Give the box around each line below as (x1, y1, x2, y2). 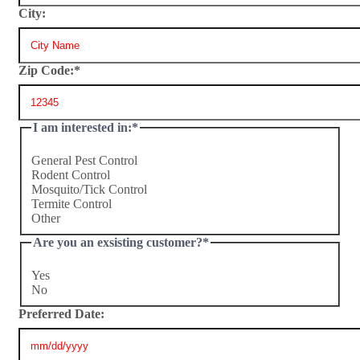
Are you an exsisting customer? (33, 235, 202, 249)
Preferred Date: (18, 306, 104, 321)
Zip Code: (18, 63, 74, 77)
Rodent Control (31, 167, 110, 182)
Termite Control (31, 196, 112, 211)
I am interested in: (33, 120, 132, 134)
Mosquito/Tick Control (31, 182, 147, 196)
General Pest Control (31, 153, 137, 167)
